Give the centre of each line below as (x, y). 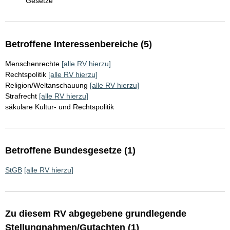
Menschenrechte (32, 64)
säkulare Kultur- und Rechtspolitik (60, 107)
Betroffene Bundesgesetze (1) (70, 151)
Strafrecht (21, 96)
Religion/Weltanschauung (46, 85)
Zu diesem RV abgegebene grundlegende (96, 214)
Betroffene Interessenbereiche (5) (79, 44)
